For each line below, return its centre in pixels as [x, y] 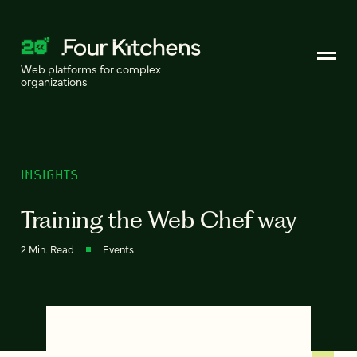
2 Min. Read [47, 249]
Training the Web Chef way [159, 219]
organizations [54, 81]
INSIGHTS [50, 174]
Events [118, 249]
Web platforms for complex [91, 69]
